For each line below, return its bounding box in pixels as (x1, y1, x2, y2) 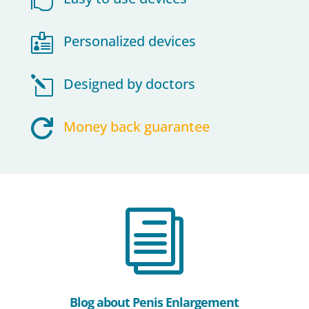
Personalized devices (63, 31, 196, 50)
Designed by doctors (63, 74, 195, 93)
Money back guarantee (63, 117, 210, 136)
